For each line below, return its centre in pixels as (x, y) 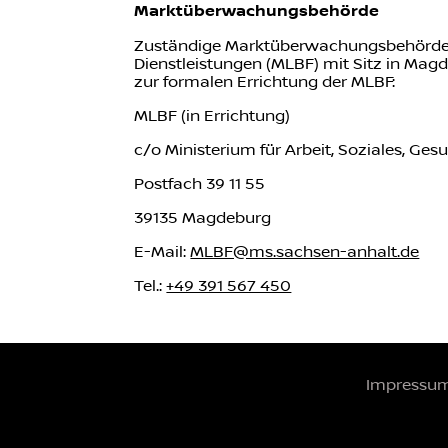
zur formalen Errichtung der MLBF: (265, 82)
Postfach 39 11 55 (200, 184)
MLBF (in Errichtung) (212, 116)
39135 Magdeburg (203, 218)
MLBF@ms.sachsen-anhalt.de (305, 252)
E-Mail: (162, 252)
